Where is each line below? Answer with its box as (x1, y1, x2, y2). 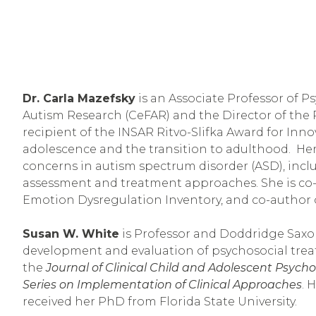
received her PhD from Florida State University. (23, 295, 297, 309)
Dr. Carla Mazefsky (23, 92, 135, 106)
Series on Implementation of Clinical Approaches (23, 278, 302, 292)
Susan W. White (23, 227, 119, 241)
